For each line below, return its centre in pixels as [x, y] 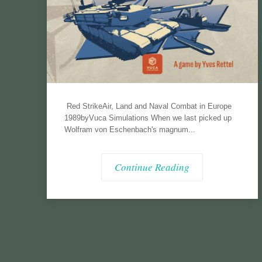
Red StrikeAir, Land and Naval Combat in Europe [148, 106]
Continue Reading [152, 167]
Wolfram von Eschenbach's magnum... [130, 129]
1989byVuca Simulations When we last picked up [148, 118]
